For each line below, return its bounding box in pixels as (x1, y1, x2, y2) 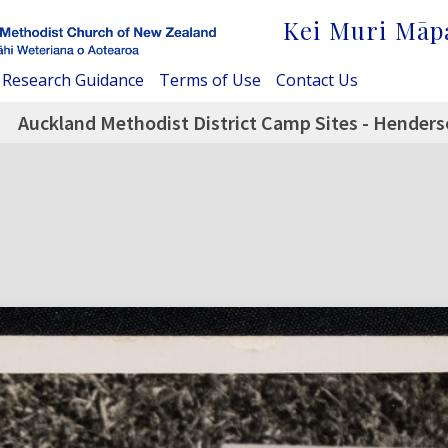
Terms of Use (159, 68, 261, 91)
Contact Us (276, 68, 358, 91)
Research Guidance (2, 68, 144, 91)
